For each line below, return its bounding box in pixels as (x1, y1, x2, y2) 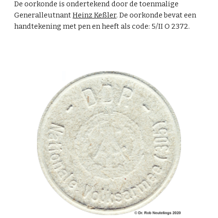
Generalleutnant (14, 10, 73, 19)
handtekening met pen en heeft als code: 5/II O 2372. (14, 21, 190, 31)
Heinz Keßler (73, 10, 117, 19)
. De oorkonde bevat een (116, 10, 197, 19)
